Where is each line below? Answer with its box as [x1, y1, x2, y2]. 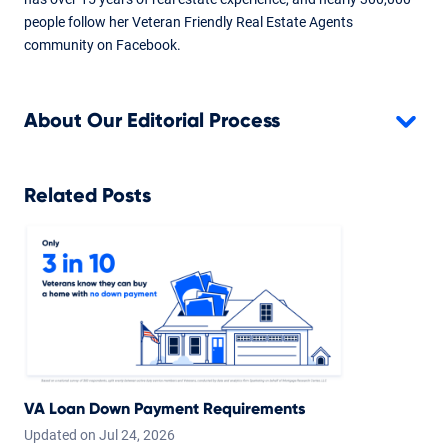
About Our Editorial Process [24, 110, 280, 131]
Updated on [24, 427, 99, 444]
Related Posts [24, 185, 151, 206]
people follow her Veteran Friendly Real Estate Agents [24, 13, 353, 30]
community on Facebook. [24, 36, 181, 53]
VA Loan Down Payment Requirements [24, 400, 305, 417]
